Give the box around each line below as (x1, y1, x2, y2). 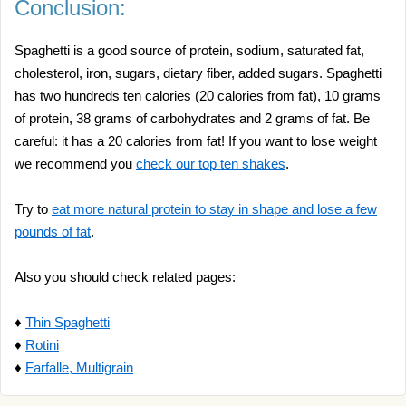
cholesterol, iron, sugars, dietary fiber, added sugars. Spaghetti (14, 65, 382, 81)
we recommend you (14, 156, 136, 171)
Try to (14, 201, 52, 217)
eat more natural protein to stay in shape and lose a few (52, 201, 377, 217)
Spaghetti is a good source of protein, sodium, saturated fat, (14, 43, 364, 58)
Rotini (25, 337, 59, 353)
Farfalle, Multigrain (25, 360, 133, 375)
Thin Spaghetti (25, 314, 110, 330)
